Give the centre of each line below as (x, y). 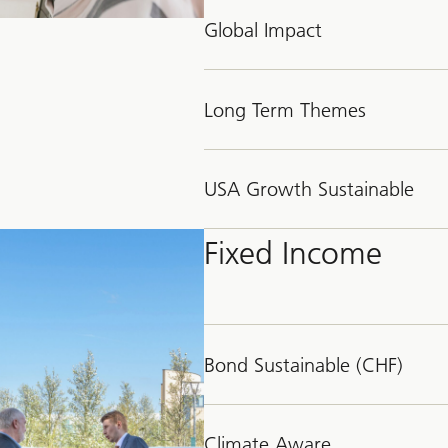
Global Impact (263, 30)
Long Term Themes (285, 109)
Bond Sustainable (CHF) (303, 364)
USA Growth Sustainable (309, 188)
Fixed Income (293, 252)
